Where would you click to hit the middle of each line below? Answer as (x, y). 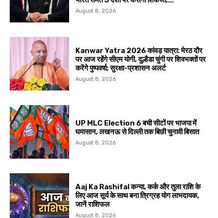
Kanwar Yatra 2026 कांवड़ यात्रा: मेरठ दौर (139, 51)
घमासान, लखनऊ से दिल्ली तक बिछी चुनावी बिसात (137, 132)
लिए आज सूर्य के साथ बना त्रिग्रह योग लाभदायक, (137, 196)
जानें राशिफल (93, 205)
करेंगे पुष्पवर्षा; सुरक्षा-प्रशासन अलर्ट (121, 68)
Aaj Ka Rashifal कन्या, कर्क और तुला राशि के (138, 187)
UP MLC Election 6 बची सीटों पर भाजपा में (136, 123)
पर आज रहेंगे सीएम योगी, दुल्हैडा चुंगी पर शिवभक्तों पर (141, 60)
